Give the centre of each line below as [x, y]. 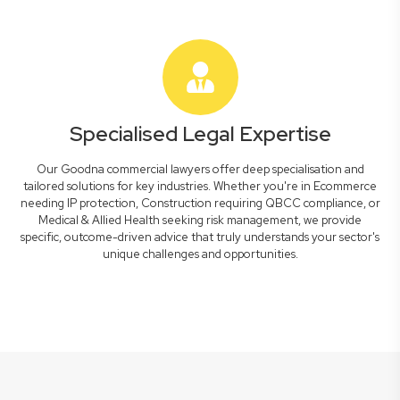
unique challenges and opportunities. [200, 254]
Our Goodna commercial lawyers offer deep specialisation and [200, 169]
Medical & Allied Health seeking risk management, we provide [200, 220]
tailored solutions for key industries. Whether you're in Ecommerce [200, 186]
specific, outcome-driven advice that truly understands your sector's [200, 237]
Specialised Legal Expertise [200, 134]
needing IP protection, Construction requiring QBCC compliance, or [200, 203]
